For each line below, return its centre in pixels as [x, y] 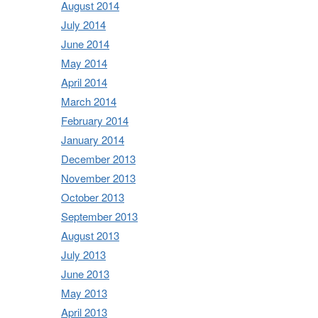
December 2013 [98, 158]
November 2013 [98, 177]
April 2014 [84, 82]
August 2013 [90, 235]
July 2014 [83, 24]
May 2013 [84, 292]
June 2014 [85, 43]
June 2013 [85, 273]
